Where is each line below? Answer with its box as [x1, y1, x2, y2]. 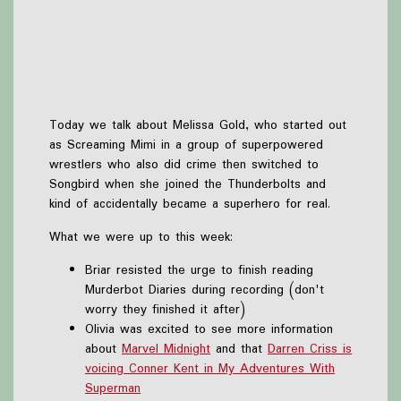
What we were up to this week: [49, 226, 233, 247]
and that [210, 338, 268, 359]
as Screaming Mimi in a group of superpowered [49, 134, 323, 155]
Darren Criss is [268, 338, 352, 359]
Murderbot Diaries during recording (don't [85, 279, 324, 300]
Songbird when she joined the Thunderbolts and [49, 174, 326, 194]
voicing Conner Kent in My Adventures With [85, 358, 335, 379]
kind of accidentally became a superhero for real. [49, 193, 330, 214]
